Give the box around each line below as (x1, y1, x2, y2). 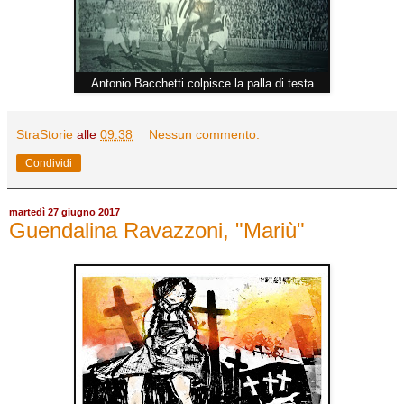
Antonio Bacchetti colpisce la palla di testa (90, 76, 314, 90)
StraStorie (16, 126, 73, 142)
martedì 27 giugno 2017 (9, 207, 120, 218)
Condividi (25, 156, 72, 170)
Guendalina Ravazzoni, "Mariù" (9, 217, 305, 243)
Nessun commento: (149, 126, 261, 142)
